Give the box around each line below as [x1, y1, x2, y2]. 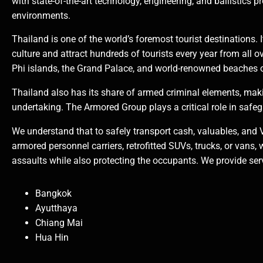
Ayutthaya [35, 203, 77, 214]
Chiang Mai [35, 217, 83, 229]
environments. [12, 9, 70, 21]
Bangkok [35, 188, 72, 200]
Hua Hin [35, 232, 69, 244]
